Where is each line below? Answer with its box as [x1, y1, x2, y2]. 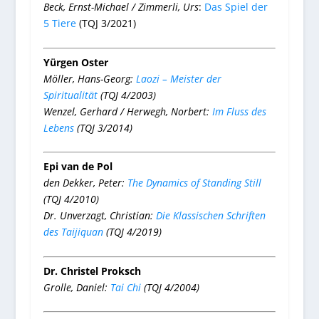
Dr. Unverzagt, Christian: [43, 209, 156, 223]
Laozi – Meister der [135, 71, 221, 85]
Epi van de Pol [43, 159, 113, 174]
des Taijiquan [43, 225, 103, 239]
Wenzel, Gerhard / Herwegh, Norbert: [43, 104, 212, 118]
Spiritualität [43, 88, 98, 102]
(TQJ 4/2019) [103, 225, 162, 239]
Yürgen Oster [43, 55, 108, 69]
